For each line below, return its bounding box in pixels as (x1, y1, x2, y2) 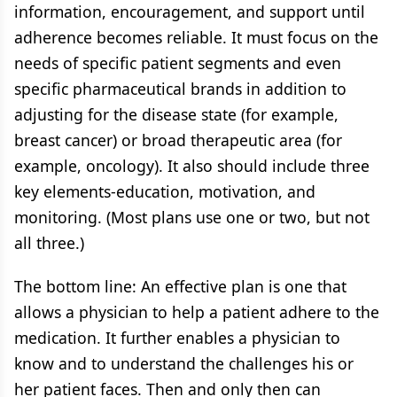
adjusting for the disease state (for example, (14, 104, 339, 125)
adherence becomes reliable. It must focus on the (14, 27, 378, 48)
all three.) (14, 232, 84, 253)
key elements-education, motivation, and (14, 181, 315, 202)
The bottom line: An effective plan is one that (14, 276, 346, 297)
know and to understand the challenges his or (14, 353, 354, 374)
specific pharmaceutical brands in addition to (14, 78, 346, 99)
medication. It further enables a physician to (14, 327, 340, 348)
